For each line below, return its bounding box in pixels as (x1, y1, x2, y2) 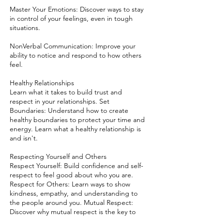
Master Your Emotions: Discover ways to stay (10, 5, 143, 14)
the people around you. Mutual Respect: (10, 198, 133, 207)
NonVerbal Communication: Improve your (10, 42, 136, 50)
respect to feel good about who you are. (10, 170, 133, 179)
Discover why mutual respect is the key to (10, 207, 136, 216)
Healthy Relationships (10, 78, 74, 87)
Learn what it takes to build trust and (10, 88, 122, 96)
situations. (10, 23, 40, 32)
